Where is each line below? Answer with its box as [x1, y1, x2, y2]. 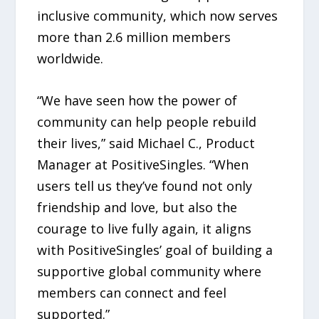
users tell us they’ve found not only [37, 177, 253, 195]
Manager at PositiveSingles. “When [37, 156, 249, 174]
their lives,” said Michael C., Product [37, 135, 256, 152]
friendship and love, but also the [37, 199, 238, 216]
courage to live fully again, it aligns [37, 220, 252, 238]
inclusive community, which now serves [37, 7, 278, 25]
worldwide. [37, 50, 104, 68]
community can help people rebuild [37, 113, 257, 131]
